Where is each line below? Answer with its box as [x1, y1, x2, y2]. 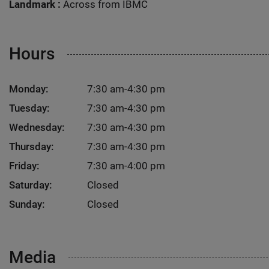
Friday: [9, 160, 40, 172]
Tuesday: [9, 102, 50, 114]
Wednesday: [9, 121, 65, 133]
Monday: [9, 83, 49, 95]
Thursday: [9, 141, 54, 153]
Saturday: [9, 179, 52, 191]
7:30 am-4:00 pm [87, 160, 165, 172]
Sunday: [9, 198, 45, 210]
